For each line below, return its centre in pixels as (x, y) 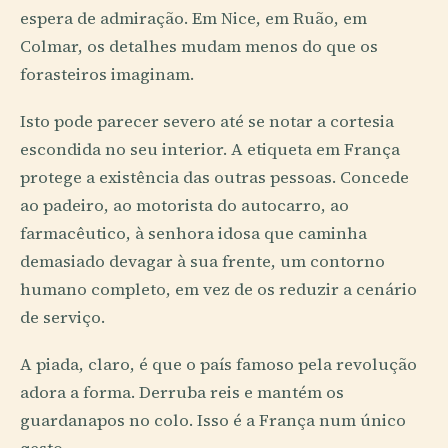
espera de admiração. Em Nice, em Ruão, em (193, 19)
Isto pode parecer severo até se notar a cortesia (207, 122)
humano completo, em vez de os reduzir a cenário (218, 290)
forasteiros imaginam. (107, 75)
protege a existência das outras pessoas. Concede (214, 178)
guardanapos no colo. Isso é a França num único (213, 421)
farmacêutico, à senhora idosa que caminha (193, 234)
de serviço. (62, 318)
